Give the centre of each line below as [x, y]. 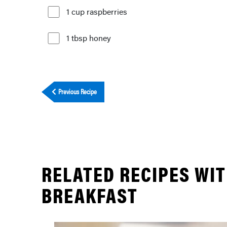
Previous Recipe [78, 92]
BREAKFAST [90, 195]
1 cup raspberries [97, 12]
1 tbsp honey [89, 38]
